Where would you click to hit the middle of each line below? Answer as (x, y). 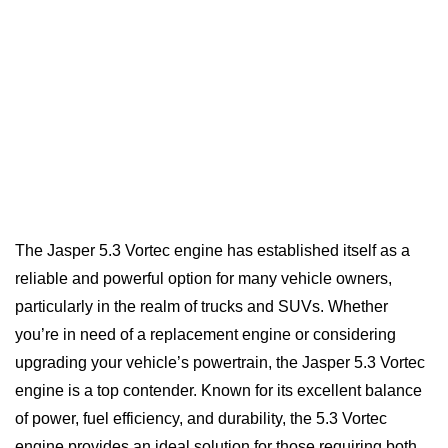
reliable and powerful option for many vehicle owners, (203, 278)
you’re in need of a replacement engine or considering (205, 334)
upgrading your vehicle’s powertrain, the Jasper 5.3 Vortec (220, 362)
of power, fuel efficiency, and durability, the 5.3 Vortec (201, 418)
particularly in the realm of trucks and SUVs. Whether (201, 306)
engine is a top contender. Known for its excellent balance (218, 390)
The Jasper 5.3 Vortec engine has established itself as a (212, 250)
